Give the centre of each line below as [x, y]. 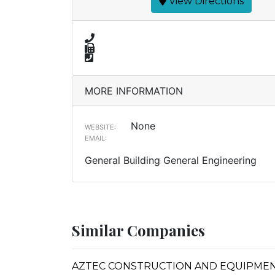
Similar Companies [138, 230]
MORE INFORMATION [134, 91]
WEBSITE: [100, 127]
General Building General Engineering [171, 160]
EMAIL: [96, 138]
